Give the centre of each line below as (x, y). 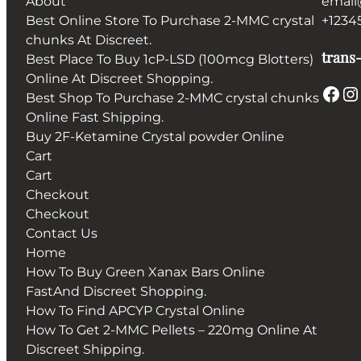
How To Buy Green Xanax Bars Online (145, 272)
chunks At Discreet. (89, 40)
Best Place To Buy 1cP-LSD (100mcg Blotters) (170, 60)
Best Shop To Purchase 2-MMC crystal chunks (172, 98)
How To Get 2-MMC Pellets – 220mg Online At (172, 330)
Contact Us (62, 234)
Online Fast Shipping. (95, 118)
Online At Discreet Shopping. (119, 79)
